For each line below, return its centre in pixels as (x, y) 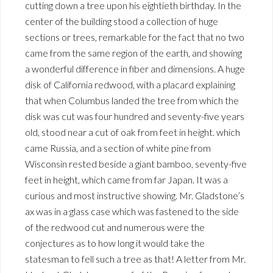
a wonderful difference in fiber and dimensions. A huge (135, 69)
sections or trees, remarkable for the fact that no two (135, 37)
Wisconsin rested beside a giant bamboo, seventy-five (136, 164)
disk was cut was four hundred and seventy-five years (135, 116)
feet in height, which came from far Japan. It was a (126, 180)
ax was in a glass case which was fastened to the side (132, 211)
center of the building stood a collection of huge (122, 21)
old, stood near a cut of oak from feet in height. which (133, 132)
